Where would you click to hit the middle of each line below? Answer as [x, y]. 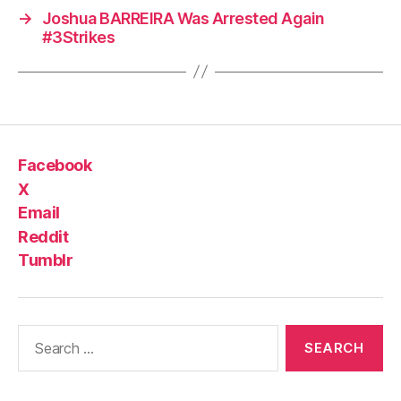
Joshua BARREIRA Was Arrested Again [183, 18]
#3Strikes [78, 37]
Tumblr [46, 260]
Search [35, 334]
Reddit [43, 236]
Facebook [55, 166]
